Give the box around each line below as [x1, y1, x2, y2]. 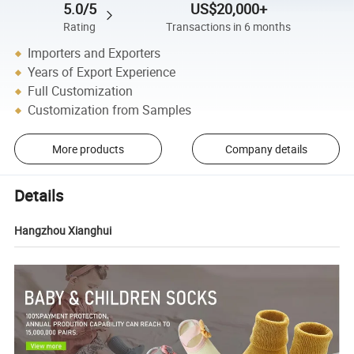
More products [51, 141, 124, 157]
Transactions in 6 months [166, 19, 292, 34]
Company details [224, 141, 307, 157]
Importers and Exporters [28, 44, 161, 62]
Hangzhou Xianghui [14, 223, 112, 239]
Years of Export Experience [28, 63, 176, 81]
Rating [63, 19, 96, 34]
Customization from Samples [28, 101, 192, 119]
